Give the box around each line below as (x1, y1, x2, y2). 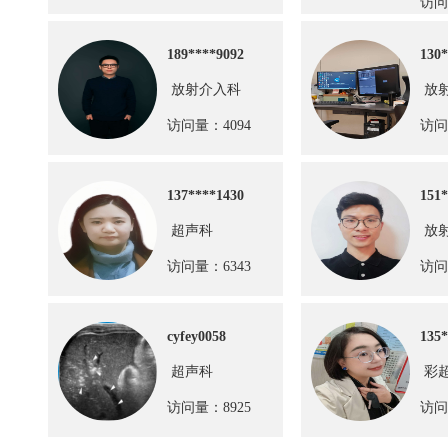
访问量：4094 (167, 118, 251, 133)
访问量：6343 (167, 259, 251, 274)
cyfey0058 (167, 329, 226, 344)
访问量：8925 (167, 400, 251, 415)
